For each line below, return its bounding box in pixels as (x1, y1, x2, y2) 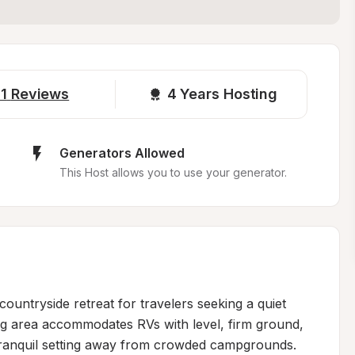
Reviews (10, 86, 70, 102)
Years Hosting (180, 86, 278, 102)
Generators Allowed (59, 145, 185, 161)
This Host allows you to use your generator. (59, 166, 287, 179)
